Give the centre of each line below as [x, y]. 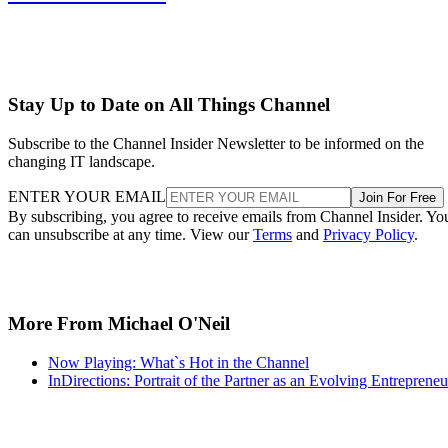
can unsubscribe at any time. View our [130, 235]
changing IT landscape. [81, 162]
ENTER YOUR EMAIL [87, 197]
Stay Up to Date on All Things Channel [169, 105]
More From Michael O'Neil [119, 323]
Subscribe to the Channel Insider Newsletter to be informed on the [216, 144]
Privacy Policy [368, 235]
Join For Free [397, 198]
